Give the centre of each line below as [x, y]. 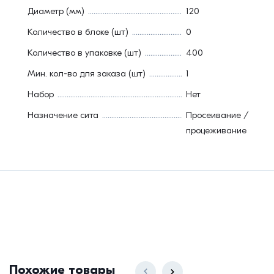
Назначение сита [63, 115]
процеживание [217, 130]
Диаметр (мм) [56, 11]
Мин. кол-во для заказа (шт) [87, 73]
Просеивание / [218, 115]
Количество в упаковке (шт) [84, 52]
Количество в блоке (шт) [78, 31]
